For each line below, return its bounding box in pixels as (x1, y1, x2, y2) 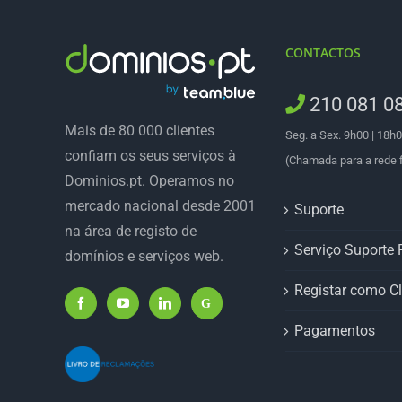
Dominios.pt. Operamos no (65, 172, 234, 190)
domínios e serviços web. (65, 248, 223, 266)
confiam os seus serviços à (65, 147, 236, 165)
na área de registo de (65, 223, 197, 240)
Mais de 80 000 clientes (65, 122, 214, 140)
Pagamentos (294, 322, 376, 339)
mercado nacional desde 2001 (65, 197, 256, 215)
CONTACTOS (285, 44, 362, 61)
